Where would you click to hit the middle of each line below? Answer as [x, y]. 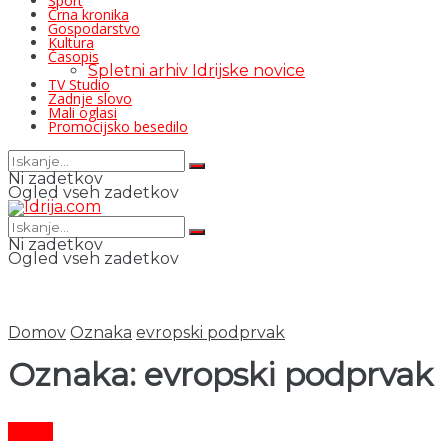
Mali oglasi [82, 112]
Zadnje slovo [90, 98]
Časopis [73, 56]
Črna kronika [88, 14]
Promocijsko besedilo [118, 126]
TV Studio [79, 84]
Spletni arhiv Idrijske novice [196, 70]
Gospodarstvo [94, 28]
